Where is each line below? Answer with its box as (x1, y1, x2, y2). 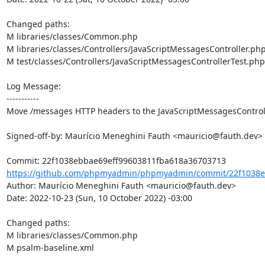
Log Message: (6, 80, 61, 92)
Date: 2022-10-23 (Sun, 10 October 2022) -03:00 (6, 192, 192, 203)
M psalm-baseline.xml (6, 242, 94, 253)
